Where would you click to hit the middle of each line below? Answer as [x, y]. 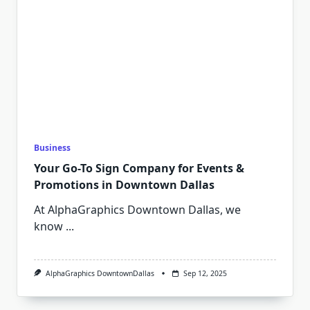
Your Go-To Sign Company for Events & [139, 168]
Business [52, 148]
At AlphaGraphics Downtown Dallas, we [137, 210]
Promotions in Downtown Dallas [124, 185]
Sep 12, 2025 [205, 273]
